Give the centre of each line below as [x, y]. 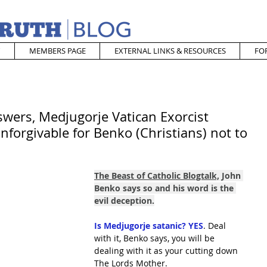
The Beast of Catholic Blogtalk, [157, 176]
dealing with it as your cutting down [167, 251]
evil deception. [124, 201]
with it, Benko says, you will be [156, 238]
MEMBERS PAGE [57, 51]
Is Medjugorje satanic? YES [149, 226]
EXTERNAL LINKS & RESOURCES [170, 51]
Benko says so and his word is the [165, 188]
